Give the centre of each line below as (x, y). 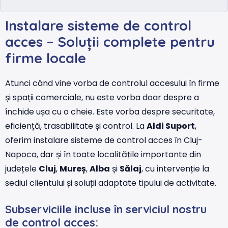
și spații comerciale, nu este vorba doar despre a (102, 98)
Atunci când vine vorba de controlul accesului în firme (112, 83)
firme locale (46, 58)
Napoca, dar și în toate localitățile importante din (103, 155)
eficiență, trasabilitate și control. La (76, 126)
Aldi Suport (171, 126)
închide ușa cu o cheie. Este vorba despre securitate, (110, 112)
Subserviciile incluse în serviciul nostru (106, 209)
